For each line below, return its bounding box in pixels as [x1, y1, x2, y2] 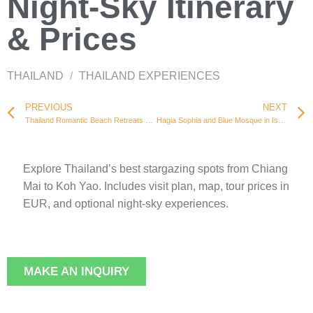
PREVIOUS [25, 101, 73, 112]
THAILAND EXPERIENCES [78, 70, 220, 82]
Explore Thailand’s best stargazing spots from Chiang [23, 163, 288, 175]
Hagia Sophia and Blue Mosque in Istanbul [277, 115, 286, 124]
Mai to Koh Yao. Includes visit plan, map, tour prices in [23, 180, 289, 192]
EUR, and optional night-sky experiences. [23, 198, 228, 210]
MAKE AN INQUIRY [24, 264, 129, 278]
